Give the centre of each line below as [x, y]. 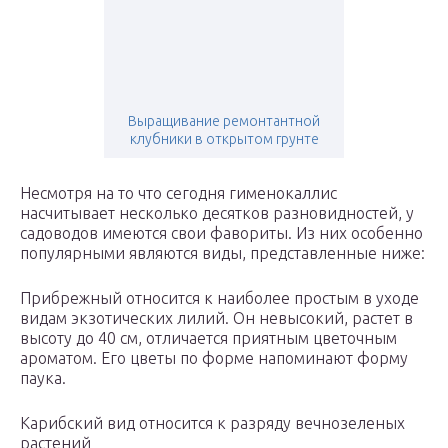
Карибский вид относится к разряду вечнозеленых [212, 423]
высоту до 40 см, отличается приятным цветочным [208, 338]
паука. [43, 378]
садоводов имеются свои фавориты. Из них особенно [221, 233]
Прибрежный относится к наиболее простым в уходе [219, 298]
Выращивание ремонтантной [224, 121]
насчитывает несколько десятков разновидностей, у [217, 213]
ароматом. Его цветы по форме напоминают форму [214, 358]
